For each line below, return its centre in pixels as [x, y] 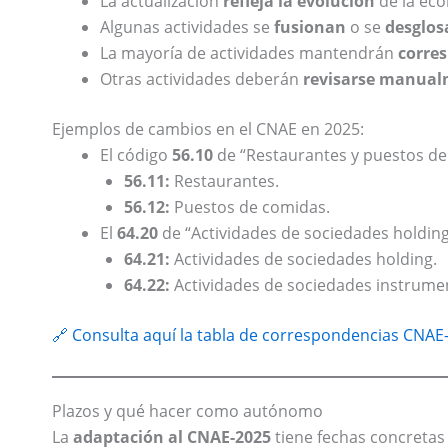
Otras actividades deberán [201, 79]
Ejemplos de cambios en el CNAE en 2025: [208, 129]
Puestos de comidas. [250, 207]
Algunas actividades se [187, 27]
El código [136, 155]
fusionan [310, 27]
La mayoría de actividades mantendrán [249, 53]
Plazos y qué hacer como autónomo [187, 411]
